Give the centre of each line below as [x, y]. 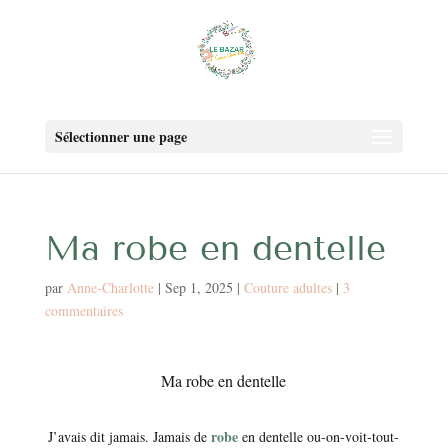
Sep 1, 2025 [198, 287]
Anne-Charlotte [110, 287]
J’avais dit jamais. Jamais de [128, 436]
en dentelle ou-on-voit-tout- [319, 436]
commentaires [83, 310]
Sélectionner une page [120, 136]
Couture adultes [287, 287]
